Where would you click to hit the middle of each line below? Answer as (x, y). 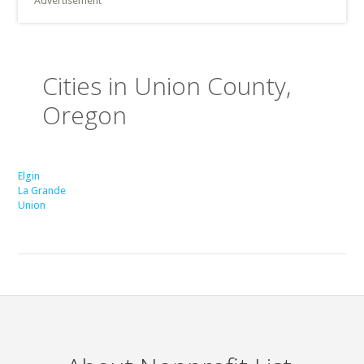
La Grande (42, 191)
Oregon (85, 115)
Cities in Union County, (167, 86)
